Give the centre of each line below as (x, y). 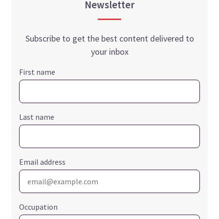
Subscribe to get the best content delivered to (109, 39)
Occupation (39, 207)
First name (37, 72)
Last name (37, 117)
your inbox (109, 52)
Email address (43, 162)
